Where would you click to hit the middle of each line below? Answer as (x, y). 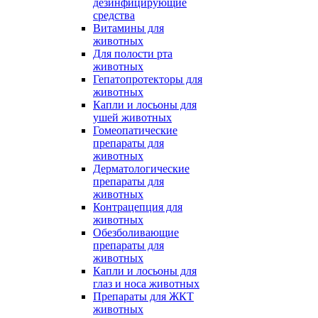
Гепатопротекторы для (148, 79)
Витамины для (128, 28)
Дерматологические (141, 169)
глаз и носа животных (146, 284)
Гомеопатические (135, 130)
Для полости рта (133, 54)
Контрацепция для (138, 207)
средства (114, 15)
